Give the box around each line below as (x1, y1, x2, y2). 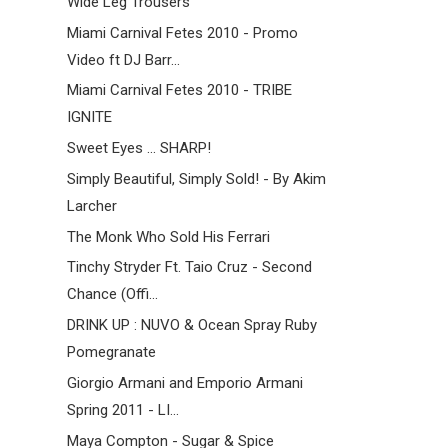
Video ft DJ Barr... (66, 50, 180, 69)
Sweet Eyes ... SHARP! (66, 139, 211, 158)
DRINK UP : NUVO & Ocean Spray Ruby (66, 316, 317, 335)
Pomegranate (66, 343, 156, 362)
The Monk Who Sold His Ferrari (66, 227, 270, 246)
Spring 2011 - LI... (66, 400, 179, 419)
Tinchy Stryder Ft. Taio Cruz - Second (66, 258, 312, 277)
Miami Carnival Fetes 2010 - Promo (66, 23, 298, 42)
